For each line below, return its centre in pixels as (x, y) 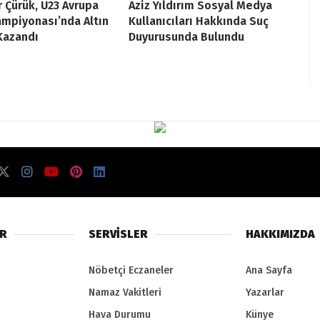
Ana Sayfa (269, 271)
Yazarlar (265, 293)
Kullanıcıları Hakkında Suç (199, 21)
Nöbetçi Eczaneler (131, 271)
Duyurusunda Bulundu (186, 37)
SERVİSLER (118, 234)
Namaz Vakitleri (125, 293)
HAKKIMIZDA (280, 234)
